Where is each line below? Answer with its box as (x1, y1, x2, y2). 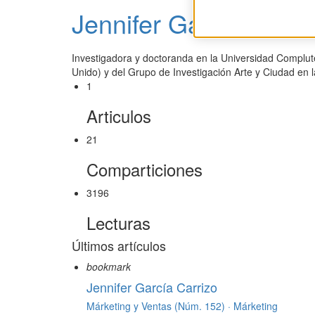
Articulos (86, 103, 151, 129)
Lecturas (86, 210, 150, 236)
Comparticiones (86, 157, 202, 182)
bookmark (86, 259, 131, 274)
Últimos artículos (72, 236, 166, 255)
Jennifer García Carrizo (86, 278, 217, 297)
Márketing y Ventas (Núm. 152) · (86, 299, 233, 314)
